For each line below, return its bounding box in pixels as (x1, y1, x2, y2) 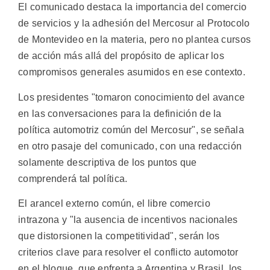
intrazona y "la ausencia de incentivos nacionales (18, 215, 238, 225)
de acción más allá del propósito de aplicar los (18, 51, 225, 61)
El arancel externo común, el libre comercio (18, 198, 210, 209)
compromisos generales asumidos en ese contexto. (18, 67, 246, 78)
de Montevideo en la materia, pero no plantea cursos (18, 34, 251, 45)
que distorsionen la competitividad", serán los (18, 231, 220, 242)
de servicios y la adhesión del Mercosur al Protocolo (18, 18, 250, 29)
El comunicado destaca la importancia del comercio (18, 2, 247, 13)
